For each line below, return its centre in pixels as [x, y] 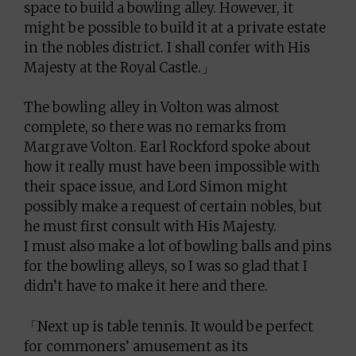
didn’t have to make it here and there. [146, 286]
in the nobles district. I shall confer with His [167, 47]
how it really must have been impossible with [172, 167]
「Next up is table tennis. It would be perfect [168, 326]
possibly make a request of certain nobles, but [173, 207]
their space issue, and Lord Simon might [156, 187]
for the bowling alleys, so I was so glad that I [166, 266]
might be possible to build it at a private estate [175, 27]
